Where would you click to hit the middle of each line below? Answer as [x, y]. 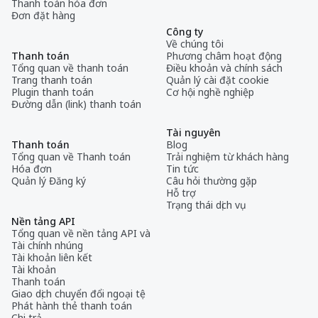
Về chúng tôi [195, 43]
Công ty [185, 31]
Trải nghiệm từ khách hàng [227, 156]
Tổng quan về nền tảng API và [81, 233]
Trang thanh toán [52, 79]
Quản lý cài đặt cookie [218, 79]
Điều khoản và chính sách [224, 67]
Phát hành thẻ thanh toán [72, 305]
